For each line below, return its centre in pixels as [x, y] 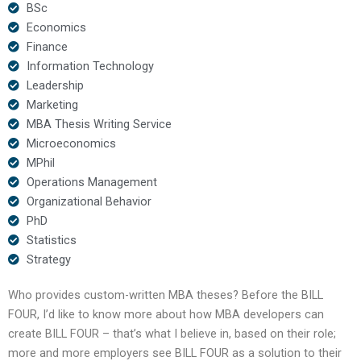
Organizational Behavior [89, 201]
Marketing [52, 104]
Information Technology [90, 66]
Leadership [55, 85]
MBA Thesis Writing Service [99, 124]
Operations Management [91, 182]
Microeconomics [71, 143]
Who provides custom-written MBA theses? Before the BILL [166, 295]
